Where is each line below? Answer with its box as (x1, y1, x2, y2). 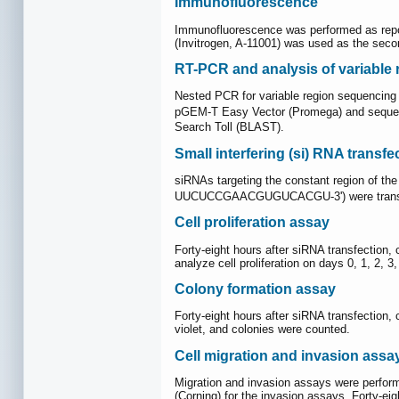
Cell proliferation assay (175, 215, 330, 231)
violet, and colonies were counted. (175, 322, 350, 337)
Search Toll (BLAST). (175, 120, 284, 134)
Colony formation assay (175, 281, 336, 297)
